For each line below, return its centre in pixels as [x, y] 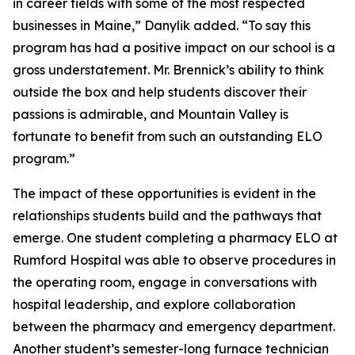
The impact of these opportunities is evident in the [164, 193]
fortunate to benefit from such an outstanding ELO [168, 136]
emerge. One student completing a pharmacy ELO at [175, 237]
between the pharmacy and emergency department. [174, 326]
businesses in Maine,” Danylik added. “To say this [162, 25]
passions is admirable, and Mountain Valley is [151, 114]
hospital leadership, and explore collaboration [154, 304]
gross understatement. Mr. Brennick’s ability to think [168, 69]
